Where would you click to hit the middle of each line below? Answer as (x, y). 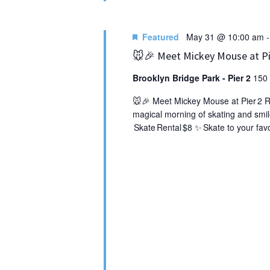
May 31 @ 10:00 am (225, 36)
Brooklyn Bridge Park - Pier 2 (193, 77)
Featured (160, 36)
